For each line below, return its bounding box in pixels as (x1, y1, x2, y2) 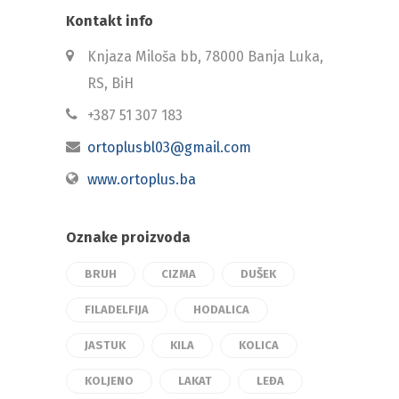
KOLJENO (85, 373, 134, 387)
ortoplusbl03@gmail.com (87, 138, 251, 156)
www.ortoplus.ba (87, 170, 196, 188)
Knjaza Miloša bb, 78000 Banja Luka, (87, 47, 323, 65)
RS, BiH (87, 74, 134, 92)
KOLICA (239, 338, 279, 352)
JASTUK (85, 338, 126, 352)
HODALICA (193, 302, 249, 316)
